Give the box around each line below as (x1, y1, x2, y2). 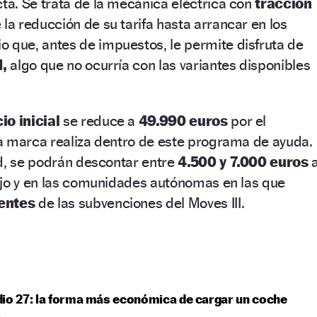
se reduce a (62, 112, 139, 130)
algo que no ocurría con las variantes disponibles (10, 56, 311, 74)
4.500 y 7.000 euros (178, 153, 309, 171)
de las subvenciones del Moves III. (35, 194, 245, 212)
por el (227, 112, 267, 130)
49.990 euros (138, 112, 228, 130)
